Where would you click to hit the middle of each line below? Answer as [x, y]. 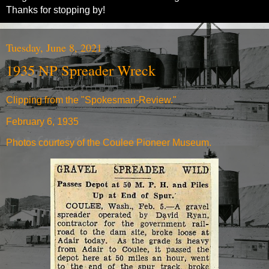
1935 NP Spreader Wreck [81, 70]
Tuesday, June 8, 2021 [54, 48]
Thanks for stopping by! [56, 10]
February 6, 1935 [42, 121]
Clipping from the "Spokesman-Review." [91, 100]
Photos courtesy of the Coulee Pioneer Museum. [109, 143]
